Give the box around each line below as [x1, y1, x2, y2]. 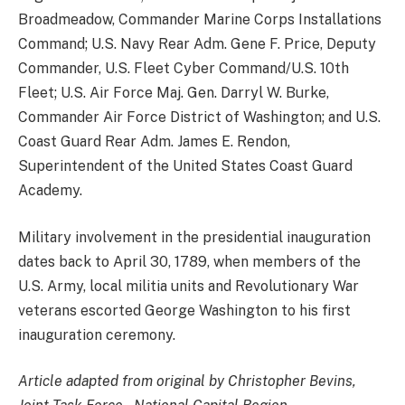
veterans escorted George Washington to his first [18, 301, 351, 319]
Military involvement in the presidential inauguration [18, 228, 371, 246]
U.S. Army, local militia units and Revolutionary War [18, 277, 359, 295]
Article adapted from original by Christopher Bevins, [18, 372, 356, 391]
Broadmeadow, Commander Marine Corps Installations [18, 11, 381, 29]
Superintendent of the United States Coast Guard [18, 157, 353, 175]
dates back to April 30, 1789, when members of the [18, 252, 361, 270]
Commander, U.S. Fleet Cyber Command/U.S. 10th [18, 60, 349, 78]
